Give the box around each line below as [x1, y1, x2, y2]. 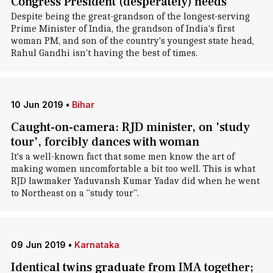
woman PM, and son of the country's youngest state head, [10, 35, 254, 46]
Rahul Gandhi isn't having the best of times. [10, 48, 197, 58]
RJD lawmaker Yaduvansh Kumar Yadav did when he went [10, 175, 260, 186]
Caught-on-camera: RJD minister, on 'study [10, 119, 250, 135]
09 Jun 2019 [10, 239, 66, 250]
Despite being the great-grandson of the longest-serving [10, 11, 250, 22]
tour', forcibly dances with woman [10, 134, 199, 150]
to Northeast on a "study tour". [10, 188, 139, 199]
